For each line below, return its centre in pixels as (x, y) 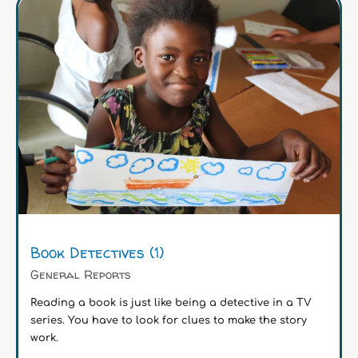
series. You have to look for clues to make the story (169, 320)
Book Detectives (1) (97, 252)
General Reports (81, 274)
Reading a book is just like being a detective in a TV (171, 302)
